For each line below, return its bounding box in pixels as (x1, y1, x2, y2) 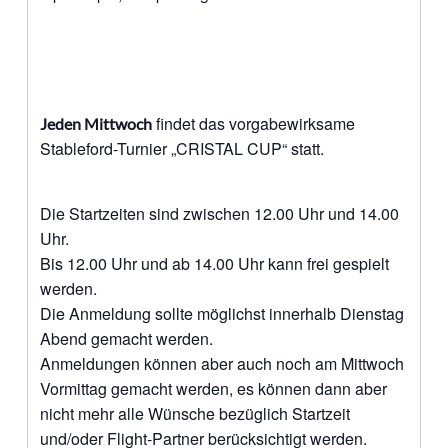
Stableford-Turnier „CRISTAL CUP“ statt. (39, 136, 324, 160)
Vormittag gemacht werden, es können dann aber (39, 376, 387, 400)
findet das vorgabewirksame (151, 111, 355, 135)
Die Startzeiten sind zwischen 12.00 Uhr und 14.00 (39, 201, 399, 225)
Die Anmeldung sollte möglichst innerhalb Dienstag (39, 301, 404, 325)
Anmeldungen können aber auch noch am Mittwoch (39, 351, 404, 375)
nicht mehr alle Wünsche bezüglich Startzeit (39, 401, 350, 425)
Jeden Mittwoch (39, 113, 152, 133)
